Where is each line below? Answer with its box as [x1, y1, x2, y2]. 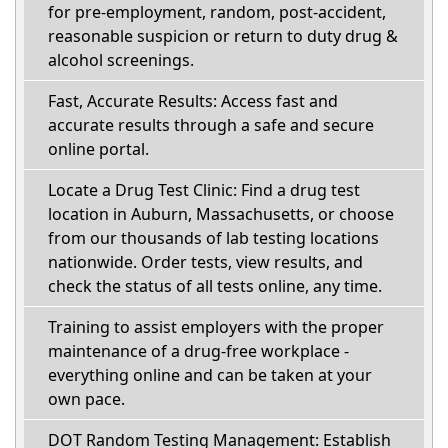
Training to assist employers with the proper [48, 315, 384, 338]
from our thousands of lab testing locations [48, 226, 379, 249]
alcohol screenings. [48, 48, 194, 71]
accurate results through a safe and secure [48, 113, 374, 136]
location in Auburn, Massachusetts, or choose [48, 202, 394, 225]
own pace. [48, 387, 125, 410]
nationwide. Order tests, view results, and [48, 250, 363, 273]
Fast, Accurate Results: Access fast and [48, 89, 338, 112]
